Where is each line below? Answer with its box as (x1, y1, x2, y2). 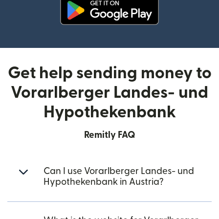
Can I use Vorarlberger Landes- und (44, 167, 194, 176)
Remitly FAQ (84, 131, 135, 140)
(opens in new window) (109, 26, 191, 34)
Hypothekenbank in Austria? (44, 177, 164, 187)
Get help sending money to (7, 65, 212, 81)
